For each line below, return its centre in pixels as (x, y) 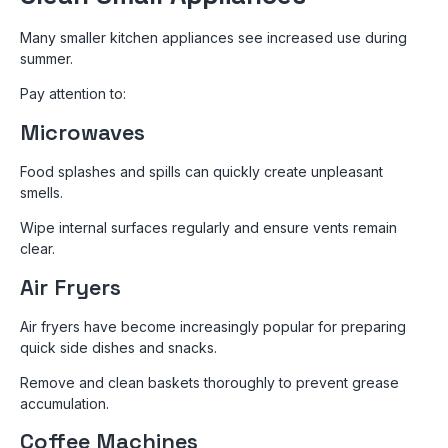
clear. (37, 249)
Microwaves (82, 131)
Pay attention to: (73, 94)
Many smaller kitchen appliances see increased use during (213, 38)
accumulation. (64, 404)
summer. (46, 59)
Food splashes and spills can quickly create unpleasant (201, 171)
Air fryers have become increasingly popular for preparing (213, 326)
